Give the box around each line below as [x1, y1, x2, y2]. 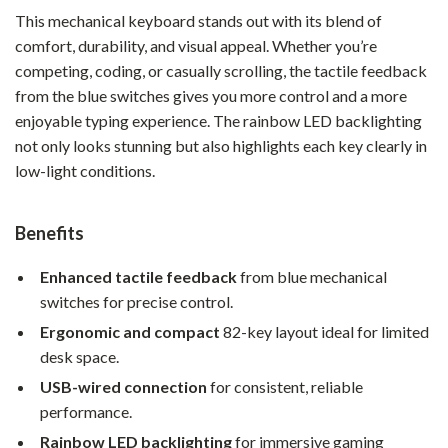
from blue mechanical [237, 267, 387, 286]
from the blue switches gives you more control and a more [15, 86, 407, 105]
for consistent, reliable [207, 377, 363, 396]
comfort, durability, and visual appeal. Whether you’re [15, 36, 377, 55]
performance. [40, 402, 132, 421]
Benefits [15, 222, 84, 244]
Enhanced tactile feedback [40, 267, 237, 286]
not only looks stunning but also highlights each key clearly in [15, 136, 427, 155]
